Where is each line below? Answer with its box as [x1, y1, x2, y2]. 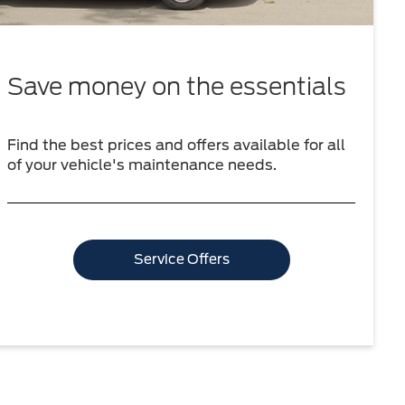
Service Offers [133, 250, 230, 268]
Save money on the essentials [7, 71, 347, 100]
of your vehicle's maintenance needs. [7, 155, 278, 174]
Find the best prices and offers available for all [7, 136, 346, 154]
